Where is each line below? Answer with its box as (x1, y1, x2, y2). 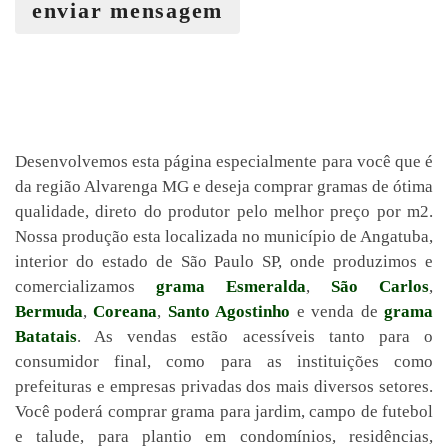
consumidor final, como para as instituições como (15, 352, 433, 371)
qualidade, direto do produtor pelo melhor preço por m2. (15, 202, 433, 221)
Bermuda (15, 302, 83, 321)
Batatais (15, 327, 77, 346)
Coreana (93, 302, 158, 321)
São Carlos (331, 277, 429, 296)
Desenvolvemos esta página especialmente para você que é (15, 152, 433, 171)
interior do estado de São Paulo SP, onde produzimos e (15, 252, 433, 271)
